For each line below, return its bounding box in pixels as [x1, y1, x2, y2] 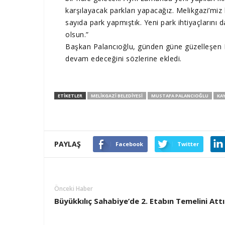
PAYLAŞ [54, 139, 81, 149]
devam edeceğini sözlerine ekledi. [65, 54, 182, 64]
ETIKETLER [58, 92, 82, 99]
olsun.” [65, 30, 89, 40]
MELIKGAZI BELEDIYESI [91, 92, 143, 99]
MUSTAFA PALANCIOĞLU [151, 92, 208, 99]
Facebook [116, 140, 143, 148]
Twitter [177, 140, 199, 148]
